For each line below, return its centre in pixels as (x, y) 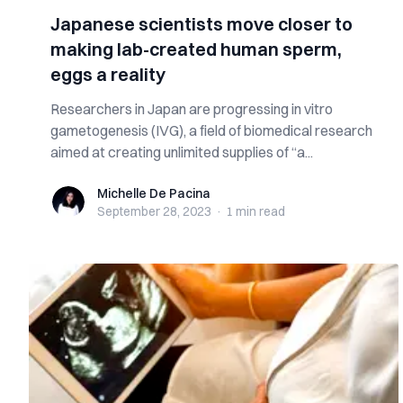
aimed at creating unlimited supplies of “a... (182, 152)
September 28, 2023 (154, 211)
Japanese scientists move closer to (201, 24)
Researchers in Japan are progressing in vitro (192, 109)
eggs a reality (108, 74)
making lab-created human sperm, (196, 49)
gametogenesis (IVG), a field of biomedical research (211, 130)
